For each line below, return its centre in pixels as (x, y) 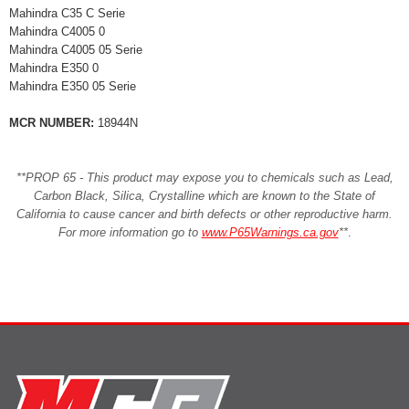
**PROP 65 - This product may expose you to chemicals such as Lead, (204, 178)
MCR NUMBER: (52, 123)
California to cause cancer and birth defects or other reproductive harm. (204, 214)
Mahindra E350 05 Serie (74, 86)
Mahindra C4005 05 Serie (83, 50)
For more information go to (130, 232)
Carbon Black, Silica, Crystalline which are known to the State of (204, 196)
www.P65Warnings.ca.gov (270, 232)
